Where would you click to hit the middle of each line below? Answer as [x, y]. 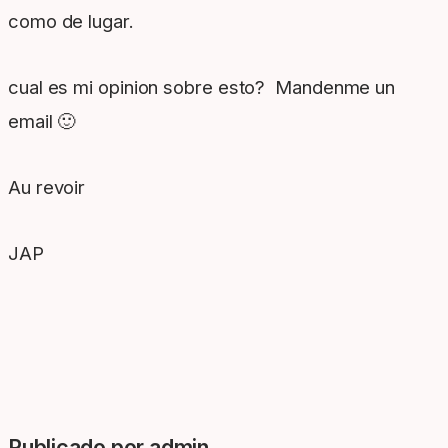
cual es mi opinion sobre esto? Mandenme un [202, 87]
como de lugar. [71, 21]
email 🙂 [42, 121]
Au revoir [47, 187]
